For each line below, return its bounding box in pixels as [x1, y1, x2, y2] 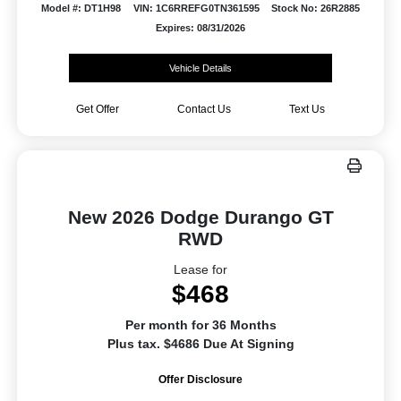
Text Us [288, 103, 325, 116]
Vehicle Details [169, 63, 232, 74]
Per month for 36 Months [124, 318, 277, 333]
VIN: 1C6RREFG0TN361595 [132, 3, 260, 14]
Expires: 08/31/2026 [156, 22, 245, 34]
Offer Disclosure [158, 373, 243, 387]
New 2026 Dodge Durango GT [67, 207, 334, 228]
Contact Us [176, 103, 231, 116]
